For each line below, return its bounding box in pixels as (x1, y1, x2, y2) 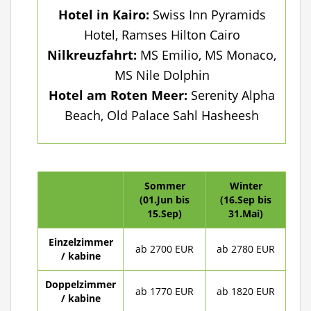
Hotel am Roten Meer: (49, 87, 187, 103)
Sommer (144, 179, 185, 192)
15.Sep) (147, 207, 182, 220)
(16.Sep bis (220, 193, 271, 206)
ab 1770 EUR (135, 285, 194, 298)
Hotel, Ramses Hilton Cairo (83, 26, 240, 43)
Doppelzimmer (45, 278, 116, 291)
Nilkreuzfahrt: (47, 47, 137, 63)
